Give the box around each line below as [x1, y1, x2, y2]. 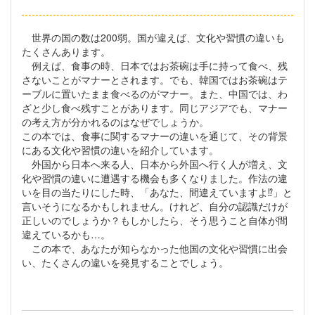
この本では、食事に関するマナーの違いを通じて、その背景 [22, 129, 288, 143]
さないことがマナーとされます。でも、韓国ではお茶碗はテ [22, 72, 288, 87]
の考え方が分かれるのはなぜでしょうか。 [22, 115, 209, 129]
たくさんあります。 [22, 44, 110, 59]
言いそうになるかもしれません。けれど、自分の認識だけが [22, 199, 288, 214]
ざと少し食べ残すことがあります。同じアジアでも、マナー [22, 101, 288, 115]
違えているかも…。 [22, 227, 110, 242]
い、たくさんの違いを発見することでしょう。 [22, 255, 229, 270]
